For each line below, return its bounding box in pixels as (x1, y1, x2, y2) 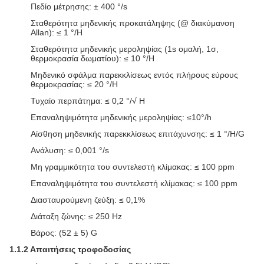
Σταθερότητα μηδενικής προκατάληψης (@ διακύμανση (31, 18, 235, 28)
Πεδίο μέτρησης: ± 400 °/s (31, 2, 127, 11)
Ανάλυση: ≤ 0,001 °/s (31, 146, 109, 155)
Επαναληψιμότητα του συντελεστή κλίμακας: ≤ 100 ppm (31, 179, 237, 188)
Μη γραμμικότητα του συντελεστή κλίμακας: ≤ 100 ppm (31, 162, 235, 171)
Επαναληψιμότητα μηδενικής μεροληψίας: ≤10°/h (31, 113, 212, 122)
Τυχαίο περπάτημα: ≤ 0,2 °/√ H (31, 96, 145, 105)
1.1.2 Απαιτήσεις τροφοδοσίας (9, 245, 131, 254)
